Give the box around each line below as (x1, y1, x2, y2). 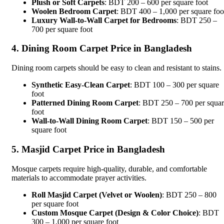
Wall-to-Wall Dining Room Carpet (31, 116, 147, 125)
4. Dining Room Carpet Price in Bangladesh (11, 43, 192, 54)
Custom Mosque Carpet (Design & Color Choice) (31, 208, 198, 217)
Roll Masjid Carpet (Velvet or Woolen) (31, 190, 162, 199)
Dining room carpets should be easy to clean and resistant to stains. (11, 63, 221, 72)
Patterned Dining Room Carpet (31, 98, 138, 107)
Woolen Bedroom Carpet (31, 6, 116, 15)
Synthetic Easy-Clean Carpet (31, 80, 130, 89)
